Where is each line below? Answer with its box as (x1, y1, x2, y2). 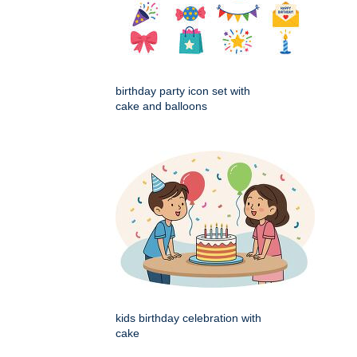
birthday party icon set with (116, 84, 250, 98)
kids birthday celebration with (116, 312, 261, 325)
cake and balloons (116, 100, 207, 113)
